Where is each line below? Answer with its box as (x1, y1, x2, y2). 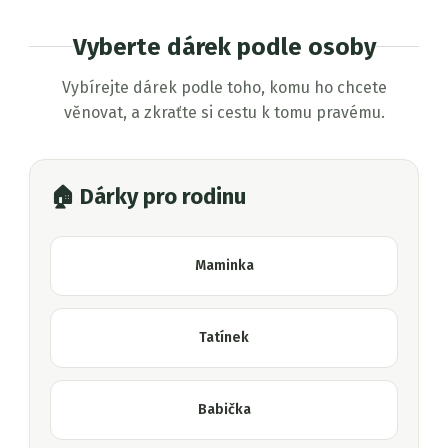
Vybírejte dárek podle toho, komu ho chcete (61, 77, 387, 97)
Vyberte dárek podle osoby (72, 32, 376, 61)
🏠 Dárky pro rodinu (50, 182, 246, 210)
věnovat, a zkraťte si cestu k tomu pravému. (63, 102, 385, 122)
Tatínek (199, 329, 249, 347)
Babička (197, 401, 251, 419)
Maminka (194, 257, 254, 275)
